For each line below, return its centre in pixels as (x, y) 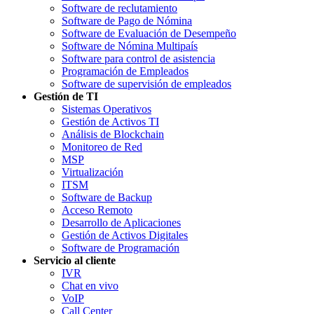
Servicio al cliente (75, 260)
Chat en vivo (90, 285)
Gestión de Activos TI (110, 121)
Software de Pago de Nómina (127, 20)
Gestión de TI (66, 96)
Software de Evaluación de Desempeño (149, 33)
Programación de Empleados (125, 71)
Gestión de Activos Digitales (125, 235)
